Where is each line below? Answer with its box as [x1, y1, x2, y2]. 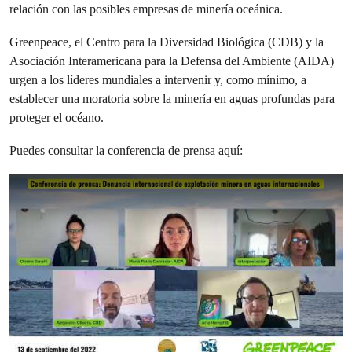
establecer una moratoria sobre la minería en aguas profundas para [9, 91, 335, 106]
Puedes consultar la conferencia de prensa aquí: [9, 143, 243, 158]
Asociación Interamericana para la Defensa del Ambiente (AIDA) [9, 53, 334, 68]
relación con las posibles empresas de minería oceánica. [9, 2, 286, 16]
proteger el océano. [9, 110, 104, 125]
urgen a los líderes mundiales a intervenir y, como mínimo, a [9, 72, 306, 87]
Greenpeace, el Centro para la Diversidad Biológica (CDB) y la [9, 35, 324, 49]
